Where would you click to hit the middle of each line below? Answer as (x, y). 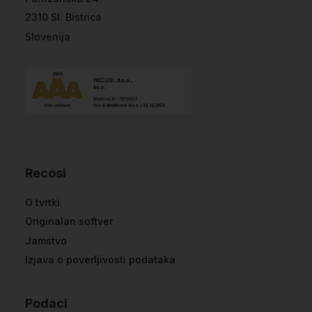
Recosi (46, 173)
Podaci (46, 303)
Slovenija (48, 36)
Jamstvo (46, 240)
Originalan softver (69, 221)
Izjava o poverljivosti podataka (100, 259)
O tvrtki (42, 202)
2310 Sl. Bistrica (63, 17)
